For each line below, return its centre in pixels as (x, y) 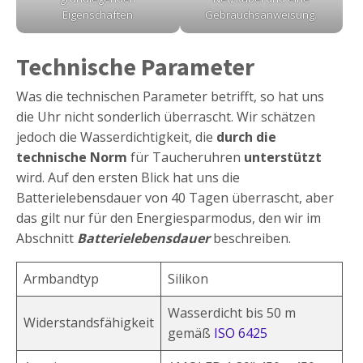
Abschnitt (47, 239)
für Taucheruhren (186, 158)
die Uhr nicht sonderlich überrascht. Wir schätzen (166, 117)
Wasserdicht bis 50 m (232, 313)
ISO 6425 (241, 333)
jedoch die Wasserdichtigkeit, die (116, 137)
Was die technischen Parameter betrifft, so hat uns (170, 97)
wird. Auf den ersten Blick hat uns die (128, 178)
